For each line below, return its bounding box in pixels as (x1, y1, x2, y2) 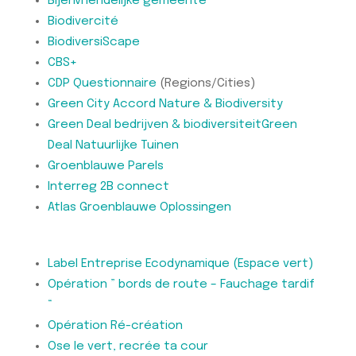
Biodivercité (47, 15, 118, 29)
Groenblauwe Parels (47, 160, 164, 173)
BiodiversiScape (47, 36, 140, 49)
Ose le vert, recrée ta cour (47, 340, 208, 354)
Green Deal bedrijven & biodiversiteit (47, 118, 261, 132)
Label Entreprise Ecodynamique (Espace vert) (47, 257, 313, 271)
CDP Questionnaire (47, 77, 157, 91)
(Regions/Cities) (156, 77, 255, 91)
